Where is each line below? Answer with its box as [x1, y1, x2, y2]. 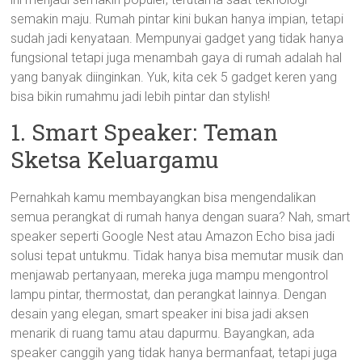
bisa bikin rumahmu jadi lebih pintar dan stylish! [11, 89, 271, 104]
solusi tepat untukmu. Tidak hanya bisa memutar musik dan [11, 248, 344, 263]
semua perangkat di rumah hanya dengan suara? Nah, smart [11, 209, 351, 225]
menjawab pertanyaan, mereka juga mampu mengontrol [11, 267, 329, 283]
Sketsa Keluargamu [11, 145, 219, 175]
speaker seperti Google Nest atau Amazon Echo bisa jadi [11, 229, 335, 244]
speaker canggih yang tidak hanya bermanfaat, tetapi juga [11, 345, 338, 360]
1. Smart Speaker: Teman [11, 117, 279, 147]
